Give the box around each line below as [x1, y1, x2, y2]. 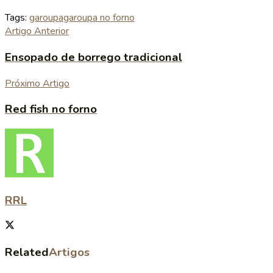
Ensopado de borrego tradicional [5, 49, 182, 65]
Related [5, 244, 49, 261]
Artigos [49, 244, 90, 261]
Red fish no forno [5, 101, 97, 118]
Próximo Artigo [5, 76, 69, 90]
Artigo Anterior [5, 24, 69, 38]
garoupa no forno [63, 11, 135, 25]
